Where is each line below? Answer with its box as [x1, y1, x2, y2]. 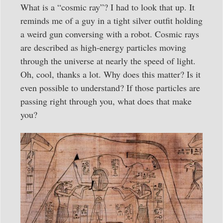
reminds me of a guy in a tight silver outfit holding [20, 14, 203, 26]
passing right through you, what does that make [20, 95, 192, 107]
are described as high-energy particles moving [20, 41, 186, 53]
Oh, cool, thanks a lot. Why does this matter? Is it [20, 68, 201, 80]
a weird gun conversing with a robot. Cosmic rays [20, 27, 199, 40]
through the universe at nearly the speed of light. [20, 54, 196, 67]
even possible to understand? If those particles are [20, 81, 200, 94]
